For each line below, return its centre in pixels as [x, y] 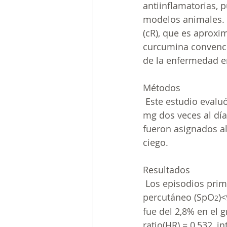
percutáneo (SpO [179, 197]
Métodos [162, 88]
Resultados [166, 170]
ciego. [156, 143]
